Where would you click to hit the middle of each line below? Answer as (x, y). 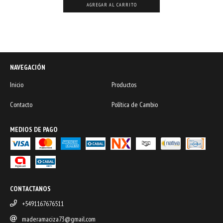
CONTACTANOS (30, 188)
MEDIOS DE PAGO (34, 129)
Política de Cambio (135, 104)
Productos (124, 84)
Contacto (21, 104)
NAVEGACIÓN (28, 67)
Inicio (17, 84)
